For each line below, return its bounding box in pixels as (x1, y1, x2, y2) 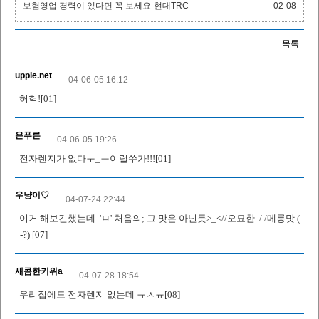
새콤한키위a (15, 266, 63, 277)
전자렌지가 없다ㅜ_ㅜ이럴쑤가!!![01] (15, 153, 171, 164)
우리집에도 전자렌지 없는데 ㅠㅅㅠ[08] (15, 289, 180, 300)
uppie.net (15, 70, 52, 81)
